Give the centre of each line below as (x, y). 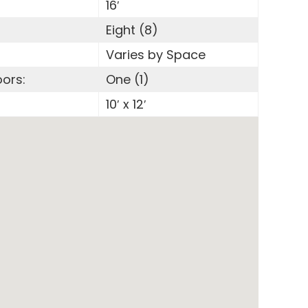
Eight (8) (132, 30)
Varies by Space (155, 55)
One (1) (127, 79)
